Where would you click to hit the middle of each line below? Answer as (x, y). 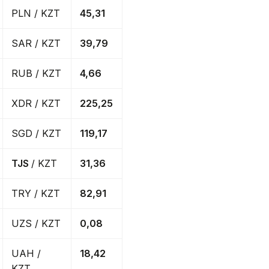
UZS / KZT (36, 224)
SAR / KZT (36, 44)
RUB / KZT (36, 74)
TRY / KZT (36, 194)
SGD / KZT (36, 134)
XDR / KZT (36, 104)
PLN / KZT (36, 14)
